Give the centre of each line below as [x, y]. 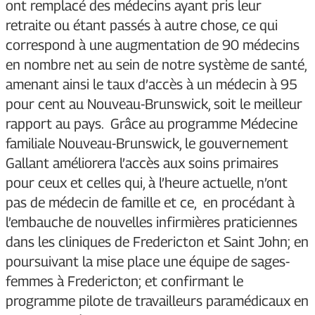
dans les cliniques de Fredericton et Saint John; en [157, 242]
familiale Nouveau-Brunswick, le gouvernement [147, 144]
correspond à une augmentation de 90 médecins [153, 45]
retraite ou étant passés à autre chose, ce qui [142, 26]
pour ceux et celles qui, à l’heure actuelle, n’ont [147, 183]
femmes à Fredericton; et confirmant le [124, 282]
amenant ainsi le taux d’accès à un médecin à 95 [152, 85]
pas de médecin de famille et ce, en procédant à [150, 203]
